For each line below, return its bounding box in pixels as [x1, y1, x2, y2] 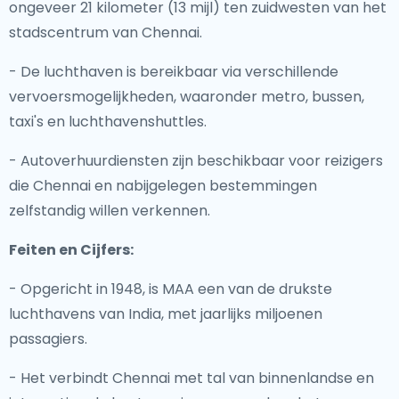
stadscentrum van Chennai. [9, 22, 202, 43]
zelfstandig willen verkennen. [9, 200, 210, 221]
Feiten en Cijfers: [9, 240, 134, 260]
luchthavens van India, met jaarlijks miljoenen [9, 304, 322, 324]
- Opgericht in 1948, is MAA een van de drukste [9, 279, 332, 299]
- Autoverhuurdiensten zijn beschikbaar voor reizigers [9, 151, 383, 171]
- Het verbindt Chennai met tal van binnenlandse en [9, 368, 374, 388]
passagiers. [9, 329, 87, 349]
